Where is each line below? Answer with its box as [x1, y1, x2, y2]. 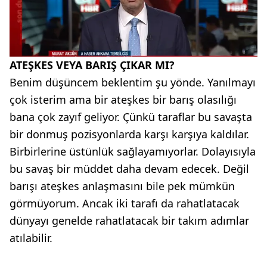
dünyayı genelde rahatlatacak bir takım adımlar [10, 213, 249, 228]
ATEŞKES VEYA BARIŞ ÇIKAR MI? [10, 58, 175, 73]
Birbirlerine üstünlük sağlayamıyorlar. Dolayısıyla [10, 144, 256, 159]
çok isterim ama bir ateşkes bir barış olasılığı [10, 92, 237, 107]
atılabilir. [10, 231, 52, 246]
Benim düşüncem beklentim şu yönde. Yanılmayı [10, 75, 256, 90]
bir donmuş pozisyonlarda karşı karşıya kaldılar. [10, 127, 249, 142]
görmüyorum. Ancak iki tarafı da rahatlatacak [10, 196, 240, 211]
